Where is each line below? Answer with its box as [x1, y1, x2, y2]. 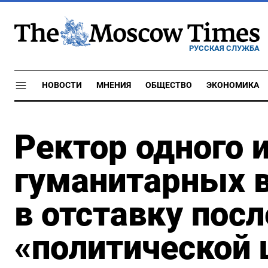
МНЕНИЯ [96, 80, 131, 90]
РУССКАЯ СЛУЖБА [189, 43, 260, 53]
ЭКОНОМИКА [206, 80, 259, 90]
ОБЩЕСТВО [145, 80, 192, 90]
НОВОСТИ [42, 80, 82, 90]
